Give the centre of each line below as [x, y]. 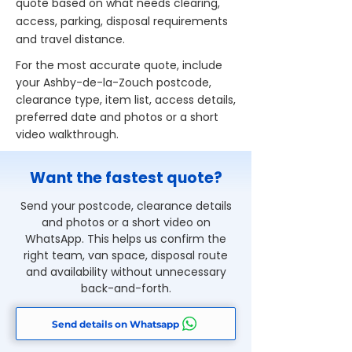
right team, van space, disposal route [126, 255]
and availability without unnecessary [126, 272]
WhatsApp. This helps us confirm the [126, 239]
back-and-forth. [126, 288]
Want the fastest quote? [126, 178]
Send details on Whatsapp [115, 324]
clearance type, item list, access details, [126, 100]
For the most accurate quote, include [119, 65]
